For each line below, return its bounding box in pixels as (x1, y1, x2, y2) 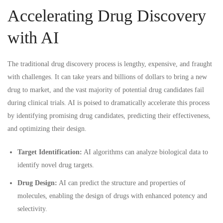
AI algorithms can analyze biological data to (82, 148, 208, 156)
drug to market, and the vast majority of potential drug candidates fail (7, 86, 204, 94)
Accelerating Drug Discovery (7, 6, 206, 25)
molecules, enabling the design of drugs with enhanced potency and (17, 192, 207, 200)
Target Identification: (17, 148, 82, 156)
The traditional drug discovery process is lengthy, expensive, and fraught (7, 60, 212, 68)
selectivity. (17, 205, 47, 213)
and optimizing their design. (7, 124, 87, 132)
